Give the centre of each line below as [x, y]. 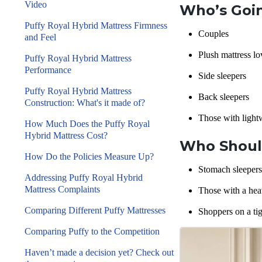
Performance [48, 70]
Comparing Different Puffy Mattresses [95, 210]
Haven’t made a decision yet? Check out [99, 252]
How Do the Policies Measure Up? [90, 156]
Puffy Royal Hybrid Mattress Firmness [96, 25]
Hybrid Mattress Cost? [66, 135]
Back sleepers [224, 97]
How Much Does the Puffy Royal [87, 124]
